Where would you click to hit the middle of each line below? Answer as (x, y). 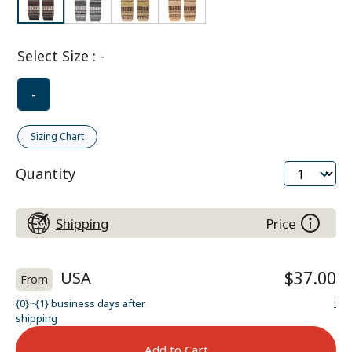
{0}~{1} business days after (81, 303)
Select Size (53, 56)
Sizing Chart (57, 136)
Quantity (46, 173)
